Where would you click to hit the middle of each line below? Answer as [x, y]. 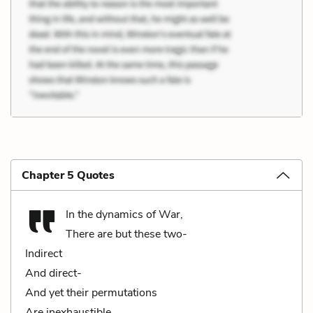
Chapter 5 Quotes [68, 175]
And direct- [53, 273]
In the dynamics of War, [124, 214]
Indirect [44, 253]
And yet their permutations [91, 292]
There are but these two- [126, 234]
